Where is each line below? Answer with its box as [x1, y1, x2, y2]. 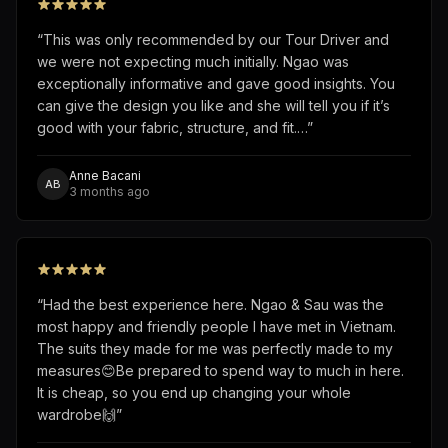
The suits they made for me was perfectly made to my [37, 339, 393, 357]
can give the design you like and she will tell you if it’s [37, 96, 390, 114]
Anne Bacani [69, 167, 141, 183]
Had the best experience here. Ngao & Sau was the [43, 295, 384, 313]
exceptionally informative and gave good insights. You [37, 74, 395, 92]
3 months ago [69, 183, 150, 199]
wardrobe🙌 [37, 405, 116, 423]
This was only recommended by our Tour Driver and [43, 30, 389, 48]
